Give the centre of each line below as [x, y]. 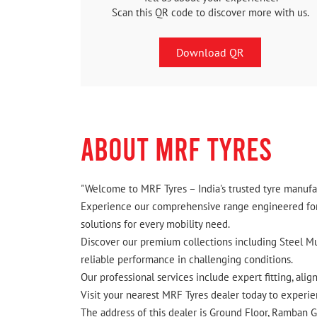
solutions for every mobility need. [155, 224]
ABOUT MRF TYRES [176, 148]
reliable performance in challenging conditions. [187, 260]
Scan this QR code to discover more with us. [210, 12]
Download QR [210, 52]
